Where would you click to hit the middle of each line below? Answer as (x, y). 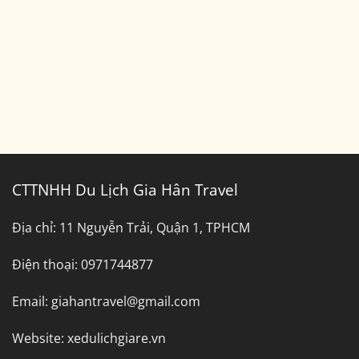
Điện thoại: (46, 265)
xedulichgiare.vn (117, 338)
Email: (30, 301)
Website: (38, 338)
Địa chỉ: (34, 228)
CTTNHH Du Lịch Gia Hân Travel (125, 189)
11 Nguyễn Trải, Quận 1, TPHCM (155, 228)
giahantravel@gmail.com (126, 301)
